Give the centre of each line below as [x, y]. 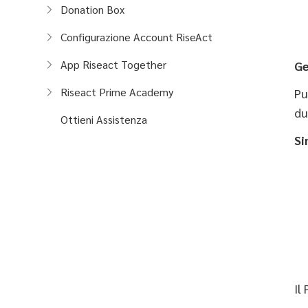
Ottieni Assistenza [104, 119]
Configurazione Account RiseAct [136, 37]
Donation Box [92, 9]
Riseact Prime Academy [117, 92]
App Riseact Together [113, 64]
